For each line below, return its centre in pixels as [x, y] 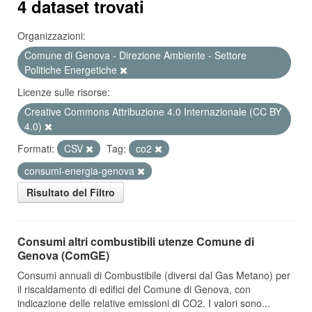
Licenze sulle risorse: [64, 92]
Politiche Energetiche [72, 70]
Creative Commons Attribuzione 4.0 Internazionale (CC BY [153, 111]
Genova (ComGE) [63, 255]
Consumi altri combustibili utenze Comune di [136, 241]
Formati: [36, 148]
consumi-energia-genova [81, 171]
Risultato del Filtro [71, 192]
